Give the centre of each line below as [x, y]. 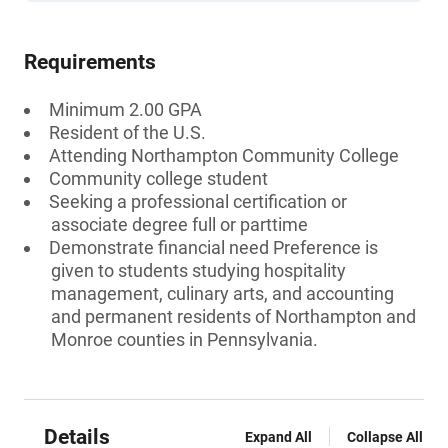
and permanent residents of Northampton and [233, 316]
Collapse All [385, 437]
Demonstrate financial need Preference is [213, 247]
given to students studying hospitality [198, 270]
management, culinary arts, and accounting [222, 293]
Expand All [278, 437]
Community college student [158, 178]
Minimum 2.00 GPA [125, 109]
